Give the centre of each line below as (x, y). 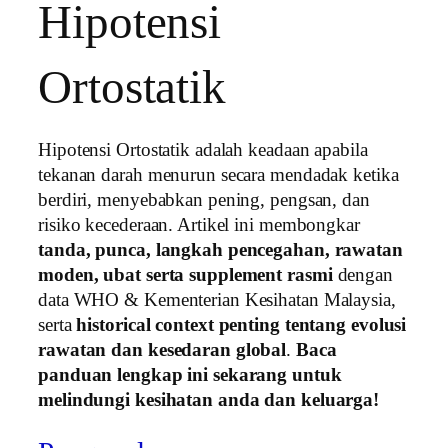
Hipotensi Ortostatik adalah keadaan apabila (203, 150)
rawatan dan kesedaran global (162, 350)
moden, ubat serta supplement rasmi (185, 275)
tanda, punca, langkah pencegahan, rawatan (220, 250)
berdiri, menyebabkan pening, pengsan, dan (204, 200)
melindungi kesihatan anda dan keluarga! (209, 400)
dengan (362, 275)
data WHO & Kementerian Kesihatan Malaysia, (217, 300)
